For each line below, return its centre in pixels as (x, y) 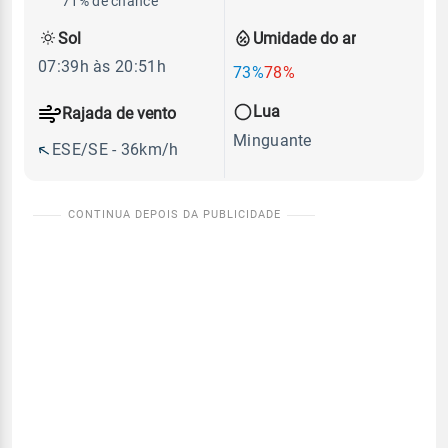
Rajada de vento (119, 114)
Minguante (272, 140)
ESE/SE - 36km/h (115, 150)
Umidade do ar (304, 38)
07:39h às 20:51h (102, 67)
